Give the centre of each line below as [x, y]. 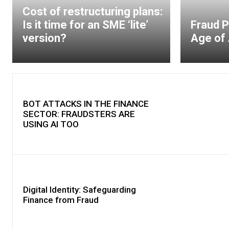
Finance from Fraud [61, 200]
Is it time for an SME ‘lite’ [85, 25]
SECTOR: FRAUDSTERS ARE [79, 114]
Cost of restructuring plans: [93, 12]
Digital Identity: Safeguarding [79, 190]
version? [44, 38]
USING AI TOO [51, 124]
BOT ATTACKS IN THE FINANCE [86, 104]
